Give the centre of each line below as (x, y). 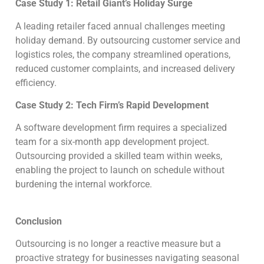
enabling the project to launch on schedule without (120, 170)
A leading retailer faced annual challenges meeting (120, 26)
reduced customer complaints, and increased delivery (125, 68)
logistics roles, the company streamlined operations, (123, 54)
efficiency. (37, 82)
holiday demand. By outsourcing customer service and (128, 40)
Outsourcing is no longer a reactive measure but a (118, 244)
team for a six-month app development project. (112, 142)
